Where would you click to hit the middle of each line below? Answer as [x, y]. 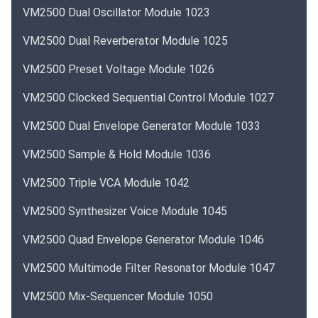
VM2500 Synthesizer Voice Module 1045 [125, 211]
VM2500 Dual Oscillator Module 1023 [116, 12]
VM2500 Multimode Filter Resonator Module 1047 [149, 268]
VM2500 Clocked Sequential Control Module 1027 [148, 98]
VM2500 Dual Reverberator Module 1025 [125, 41]
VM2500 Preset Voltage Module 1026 [119, 69]
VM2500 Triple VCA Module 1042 [106, 183]
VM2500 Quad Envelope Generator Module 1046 [143, 240]
